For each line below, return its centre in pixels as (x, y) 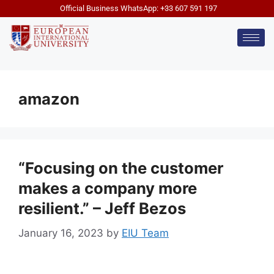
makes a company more (108, 188)
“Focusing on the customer (121, 168)
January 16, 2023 (61, 233)
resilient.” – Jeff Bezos (102, 209)
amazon (49, 99)
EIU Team (145, 233)
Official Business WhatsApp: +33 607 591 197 (139, 8)
